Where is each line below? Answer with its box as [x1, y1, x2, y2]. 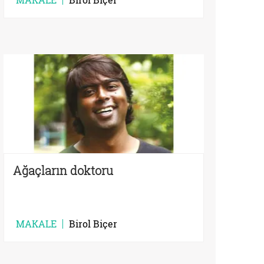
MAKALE [16, 217, 57, 230]
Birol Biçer [69, 217, 117, 230]
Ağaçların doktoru [13, 162, 113, 178]
